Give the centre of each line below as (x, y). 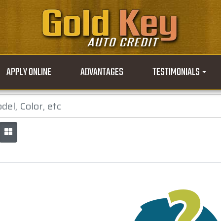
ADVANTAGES (102, 72)
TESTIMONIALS (177, 72)
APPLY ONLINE (29, 72)
